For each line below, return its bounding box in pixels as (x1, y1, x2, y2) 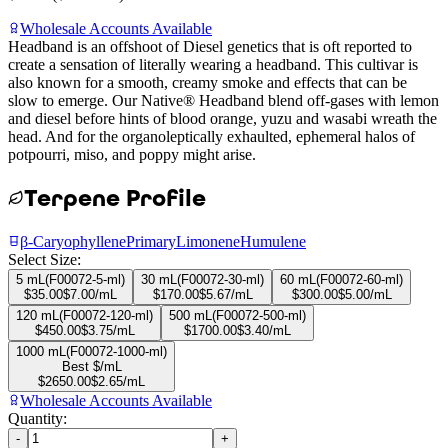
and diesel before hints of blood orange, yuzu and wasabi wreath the (8, 110, 437, 127)
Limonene (176, 232, 240, 250)
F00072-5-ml (49, 271, 121, 287)
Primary (126, 232, 176, 250)
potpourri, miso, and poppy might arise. (8, 146, 256, 163)
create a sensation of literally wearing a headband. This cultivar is (8, 56, 418, 73)
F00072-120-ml (63, 307, 149, 323)
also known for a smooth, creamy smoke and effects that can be (8, 74, 407, 91)
